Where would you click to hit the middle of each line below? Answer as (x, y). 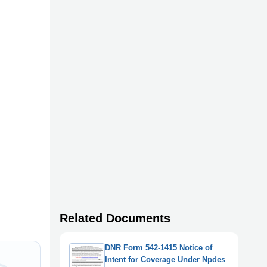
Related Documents (115, 218)
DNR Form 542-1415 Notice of (159, 248)
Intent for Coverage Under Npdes (165, 260)
